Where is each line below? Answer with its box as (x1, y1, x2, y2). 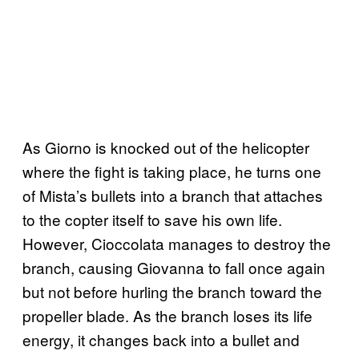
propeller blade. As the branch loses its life (22, 304, 313, 326)
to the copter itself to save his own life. (22, 208, 282, 230)
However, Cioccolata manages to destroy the (22, 232, 331, 254)
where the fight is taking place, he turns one (22, 159, 321, 182)
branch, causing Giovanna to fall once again (22, 256, 325, 278)
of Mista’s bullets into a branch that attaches (22, 184, 323, 206)
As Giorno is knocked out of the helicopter (22, 135, 309, 158)
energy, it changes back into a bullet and (22, 328, 300, 350)
